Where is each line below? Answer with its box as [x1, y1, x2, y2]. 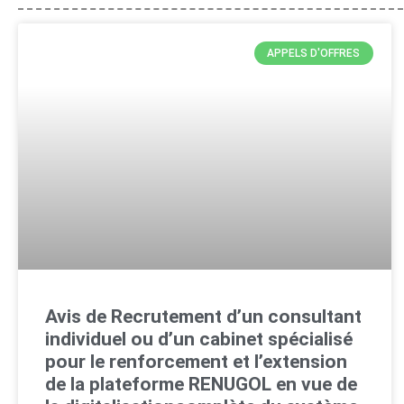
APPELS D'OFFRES [267, 47, 361, 60]
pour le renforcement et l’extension [45, 351, 347, 373]
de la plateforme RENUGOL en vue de [45, 373, 357, 396]
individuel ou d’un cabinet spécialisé [45, 328, 353, 351]
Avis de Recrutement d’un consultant [45, 306, 362, 328]
